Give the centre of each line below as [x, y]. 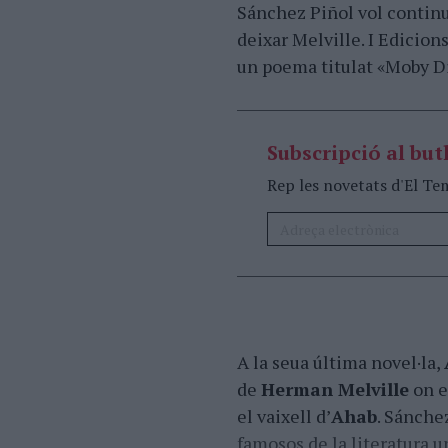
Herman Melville [335, 389]
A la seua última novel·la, [340, 362]
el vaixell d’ [284, 416]
